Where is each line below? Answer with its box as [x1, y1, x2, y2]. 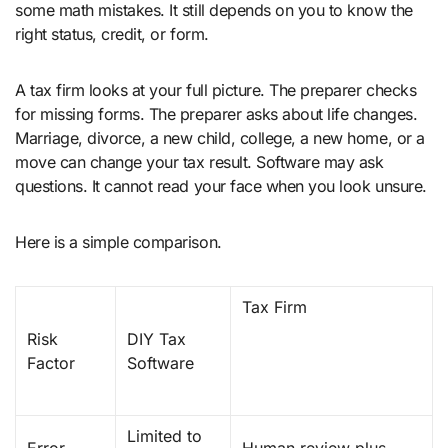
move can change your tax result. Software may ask [15, 151, 384, 172]
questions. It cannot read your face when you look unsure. [15, 175, 427, 196]
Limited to [127, 425, 203, 446]
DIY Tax [127, 328, 186, 349]
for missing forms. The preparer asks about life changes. [15, 103, 418, 124]
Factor [27, 352, 75, 373]
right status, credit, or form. [15, 23, 209, 44]
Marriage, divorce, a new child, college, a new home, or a [15, 127, 425, 148]
